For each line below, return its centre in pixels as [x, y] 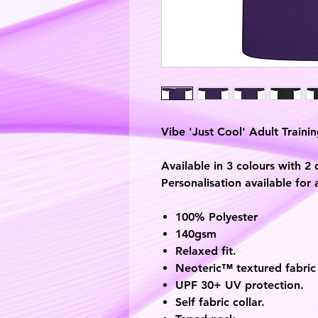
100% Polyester [216, 217]
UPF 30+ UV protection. [240, 285]
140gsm [196, 234]
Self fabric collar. [220, 302]
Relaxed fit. [206, 251]
